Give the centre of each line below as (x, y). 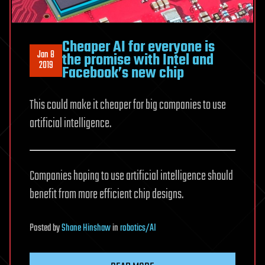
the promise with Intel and (138, 61)
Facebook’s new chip (123, 74)
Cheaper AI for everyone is (138, 48)
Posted (41, 229)
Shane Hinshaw (86, 229)
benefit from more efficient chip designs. (106, 195)
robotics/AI (138, 229)
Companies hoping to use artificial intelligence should (131, 177)
